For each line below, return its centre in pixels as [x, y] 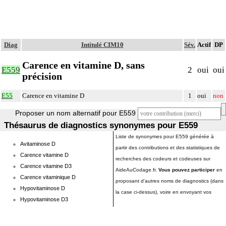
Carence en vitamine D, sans [83, 65]
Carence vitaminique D [48, 177]
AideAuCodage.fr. [137, 170]
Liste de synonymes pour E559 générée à [165, 136]
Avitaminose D [38, 144]
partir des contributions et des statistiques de [168, 148]
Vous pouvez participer [187, 170]
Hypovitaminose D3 [44, 199]
